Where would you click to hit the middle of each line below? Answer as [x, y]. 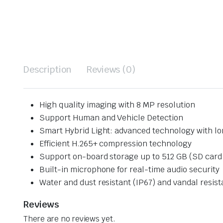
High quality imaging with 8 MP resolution [117, 105]
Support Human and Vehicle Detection [111, 118]
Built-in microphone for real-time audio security [129, 169]
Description [48, 69]
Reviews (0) [111, 69]
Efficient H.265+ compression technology [115, 144]
